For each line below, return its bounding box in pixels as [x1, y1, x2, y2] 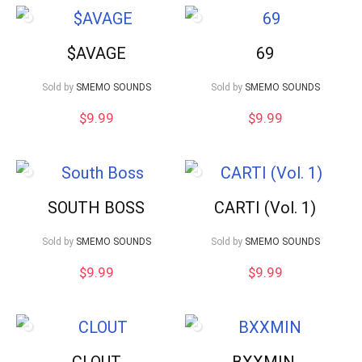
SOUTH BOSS [48, 197, 145, 217]
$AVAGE [66, 43, 126, 63]
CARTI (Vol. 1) [214, 197, 317, 217]
